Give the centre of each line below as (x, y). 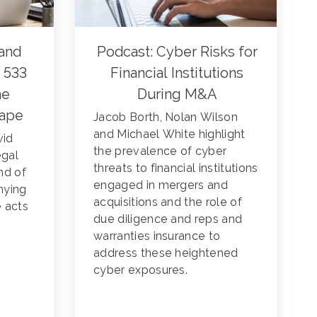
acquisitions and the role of (168, 202)
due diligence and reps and (168, 219)
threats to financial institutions (176, 168)
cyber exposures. (141, 270)
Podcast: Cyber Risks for (177, 51)
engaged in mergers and (161, 185)
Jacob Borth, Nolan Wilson (166, 117)
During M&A (177, 94)
